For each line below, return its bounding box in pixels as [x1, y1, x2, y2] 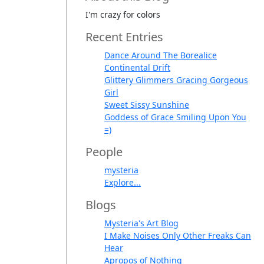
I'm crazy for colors [85, 9, 160, 21]
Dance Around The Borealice [104, 49, 217, 61]
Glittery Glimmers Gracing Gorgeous [104, 74, 248, 86]
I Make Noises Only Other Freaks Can [104, 230, 251, 242]
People [85, 144, 123, 160]
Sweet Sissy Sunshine [104, 99, 189, 111]
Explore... [104, 177, 141, 189]
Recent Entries [85, 29, 163, 45]
